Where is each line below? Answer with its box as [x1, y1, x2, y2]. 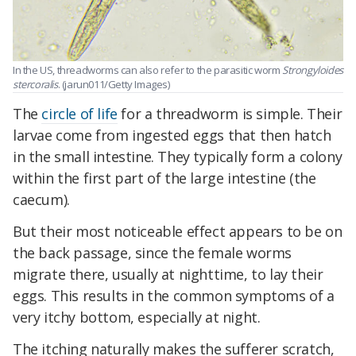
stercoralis [13, 76, 58, 91]
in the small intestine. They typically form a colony [13, 147, 342, 167]
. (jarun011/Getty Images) [57, 76, 170, 91]
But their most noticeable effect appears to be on [13, 221, 342, 241]
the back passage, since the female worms [13, 242, 292, 262]
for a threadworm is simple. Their [117, 104, 342, 124]
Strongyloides [280, 62, 343, 77]
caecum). [13, 190, 70, 210]
